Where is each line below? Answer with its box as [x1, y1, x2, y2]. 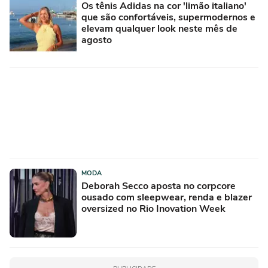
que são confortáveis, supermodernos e [81, 10, 255, 24]
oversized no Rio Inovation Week [81, 202, 226, 215]
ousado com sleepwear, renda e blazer [81, 190, 252, 204]
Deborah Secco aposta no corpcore [81, 179, 236, 193]
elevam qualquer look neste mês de [81, 22, 237, 35]
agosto [81, 33, 112, 47]
